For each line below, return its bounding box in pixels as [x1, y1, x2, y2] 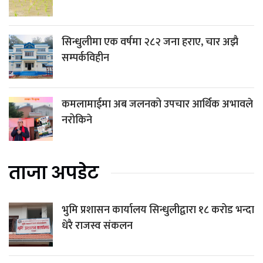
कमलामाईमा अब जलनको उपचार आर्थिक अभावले [62, 96, 253, 114]
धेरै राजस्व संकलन [62, 217, 133, 235]
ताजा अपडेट [9, 161, 99, 186]
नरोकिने [62, 112, 92, 130]
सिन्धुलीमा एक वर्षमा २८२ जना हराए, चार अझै [62, 33, 238, 52]
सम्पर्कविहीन [62, 49, 109, 68]
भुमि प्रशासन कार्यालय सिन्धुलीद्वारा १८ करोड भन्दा [62, 201, 254, 220]
